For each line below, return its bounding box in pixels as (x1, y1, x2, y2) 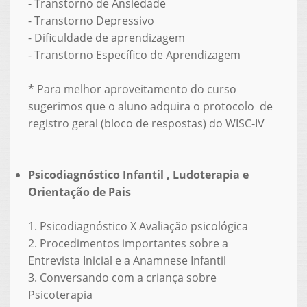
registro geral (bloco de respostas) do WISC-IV (27, 115, 265, 131)
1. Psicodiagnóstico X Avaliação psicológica (27, 218, 248, 234)
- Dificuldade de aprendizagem (27, 29, 185, 45)
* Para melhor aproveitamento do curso (27, 81, 236, 97)
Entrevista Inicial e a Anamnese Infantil (27, 252, 226, 268)
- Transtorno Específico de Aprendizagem (27, 47, 241, 62)
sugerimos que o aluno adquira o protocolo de (27, 98, 273, 114)
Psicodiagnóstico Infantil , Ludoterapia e (27, 167, 249, 182)
